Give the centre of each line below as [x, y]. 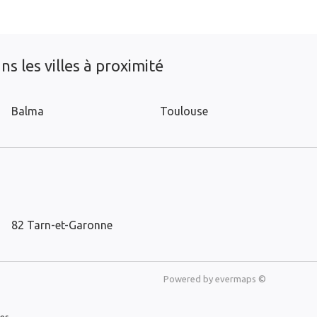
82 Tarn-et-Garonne [62, 225]
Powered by [189, 279]
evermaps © [241, 279]
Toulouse [184, 111]
